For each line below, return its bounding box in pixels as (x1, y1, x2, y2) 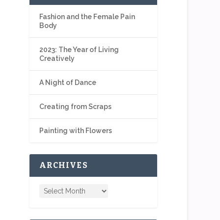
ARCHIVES (39, 161, 88, 170)
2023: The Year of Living (39, 46, 119, 54)
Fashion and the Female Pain (39, 13, 136, 21)
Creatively (39, 55, 75, 63)
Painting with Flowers (39, 127, 112, 135)
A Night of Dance (39, 79, 97, 87)
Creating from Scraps (39, 103, 112, 111)
